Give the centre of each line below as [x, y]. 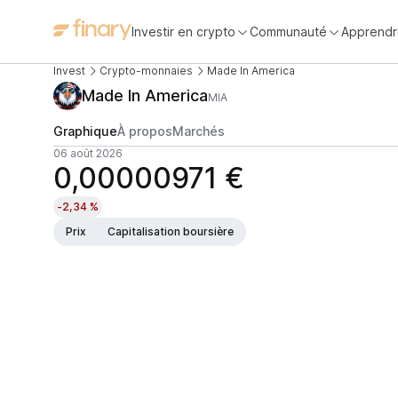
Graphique [85, 131]
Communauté [288, 31]
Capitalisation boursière [171, 231]
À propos [145, 131]
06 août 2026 [88, 153]
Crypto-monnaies [146, 71]
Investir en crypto [183, 31]
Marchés [199, 131]
